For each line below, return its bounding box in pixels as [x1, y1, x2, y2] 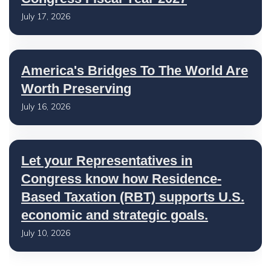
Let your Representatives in [21, 153, 192, 168]
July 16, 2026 [21, 101, 70, 112]
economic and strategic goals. [21, 207, 208, 223]
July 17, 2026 [21, 11, 70, 22]
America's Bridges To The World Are [21, 63, 248, 78]
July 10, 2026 [21, 227, 70, 238]
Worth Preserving [21, 81, 131, 96]
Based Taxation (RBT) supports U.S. [21, 189, 244, 204]
